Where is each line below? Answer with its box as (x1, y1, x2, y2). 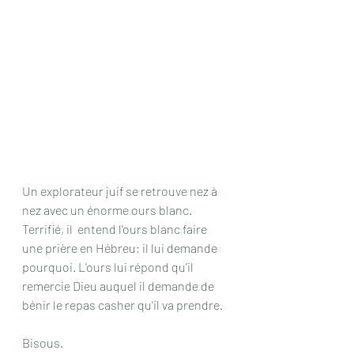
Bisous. (22, 335, 63, 350)
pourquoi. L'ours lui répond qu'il (22, 259, 196, 274)
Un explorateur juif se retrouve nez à (22, 183, 220, 198)
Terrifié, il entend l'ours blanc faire (22, 221, 209, 236)
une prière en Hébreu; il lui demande (22, 240, 220, 255)
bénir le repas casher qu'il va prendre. (22, 297, 223, 312)
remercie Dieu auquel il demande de (22, 278, 217, 293)
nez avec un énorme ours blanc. (22, 202, 194, 217)
